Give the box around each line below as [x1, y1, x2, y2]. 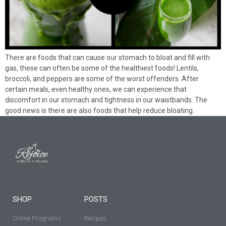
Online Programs [13, 214, 61, 222]
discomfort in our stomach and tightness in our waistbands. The [5, 95, 207, 104]
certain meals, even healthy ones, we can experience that [5, 85, 187, 93]
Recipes [84, 214, 107, 222]
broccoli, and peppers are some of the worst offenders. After [5, 74, 199, 83]
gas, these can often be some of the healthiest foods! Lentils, [5, 64, 199, 72]
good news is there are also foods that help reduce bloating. [5, 106, 194, 115]
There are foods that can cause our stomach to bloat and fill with [5, 53, 210, 62]
